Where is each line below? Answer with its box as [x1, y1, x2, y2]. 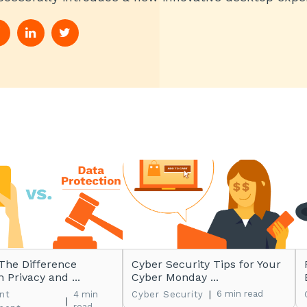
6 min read [217, 288, 264, 299]
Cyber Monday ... [132, 271, 219, 284]
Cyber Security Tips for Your [132, 258, 281, 271]
